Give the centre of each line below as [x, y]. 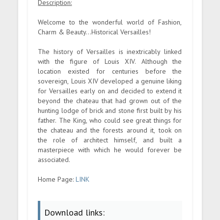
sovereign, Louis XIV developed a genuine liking [110, 81]
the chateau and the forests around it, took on [110, 130]
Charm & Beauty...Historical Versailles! [95, 32]
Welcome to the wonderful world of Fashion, [110, 22]
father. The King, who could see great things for [110, 120]
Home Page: [57, 179]
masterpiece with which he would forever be [110, 150]
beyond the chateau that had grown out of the [110, 100]
